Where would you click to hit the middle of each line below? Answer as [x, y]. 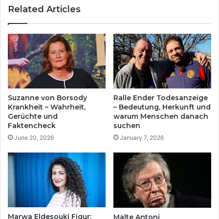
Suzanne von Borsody [47, 98]
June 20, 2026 [34, 138]
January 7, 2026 [142, 138]
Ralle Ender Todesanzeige [161, 98]
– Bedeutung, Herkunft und [162, 107]
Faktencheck [32, 126]
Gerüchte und [33, 117]
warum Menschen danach [161, 117]
